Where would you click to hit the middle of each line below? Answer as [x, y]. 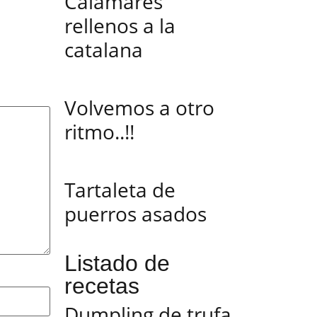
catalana [104, 50]
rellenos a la [120, 25]
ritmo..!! [99, 132]
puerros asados [136, 214]
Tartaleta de [120, 190]
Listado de [117, 263]
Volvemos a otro [139, 108]
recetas [102, 286]
